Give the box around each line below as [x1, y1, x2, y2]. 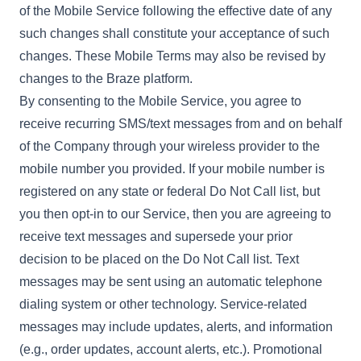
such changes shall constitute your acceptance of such [19, 27, 330, 40]
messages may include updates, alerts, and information [19, 320, 333, 334]
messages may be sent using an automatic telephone [19, 275, 322, 288]
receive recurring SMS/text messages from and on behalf [19, 117, 342, 131]
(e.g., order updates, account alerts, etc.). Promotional [19, 342, 322, 356]
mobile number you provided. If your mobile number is [19, 162, 325, 176]
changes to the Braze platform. [19, 72, 193, 85]
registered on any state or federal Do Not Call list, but [19, 185, 320, 198]
